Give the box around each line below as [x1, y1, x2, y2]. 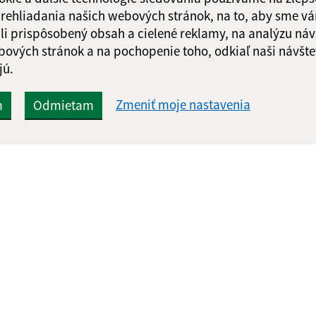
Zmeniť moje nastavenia [116, 96, 250, 114]
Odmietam [33, 96, 94, 114]
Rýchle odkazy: [78, 285, 169, 303]
